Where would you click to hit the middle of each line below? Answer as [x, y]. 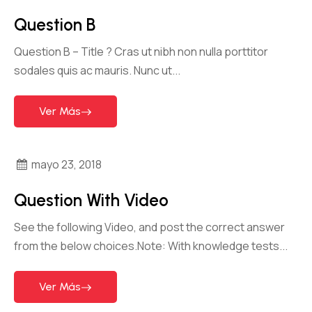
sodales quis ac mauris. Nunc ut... [97, 70]
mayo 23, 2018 [67, 164]
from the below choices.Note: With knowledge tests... [151, 245]
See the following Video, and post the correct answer [149, 227]
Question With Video [91, 200]
